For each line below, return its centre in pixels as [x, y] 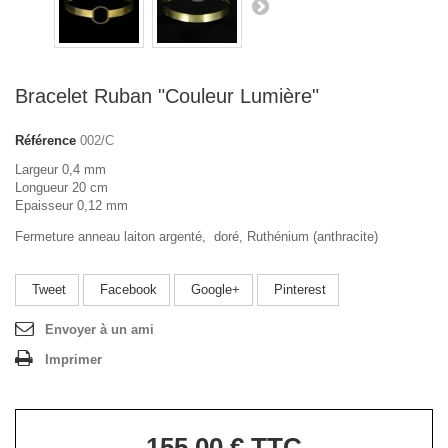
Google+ [213, 289]
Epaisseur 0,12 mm [71, 205]
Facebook [126, 289]
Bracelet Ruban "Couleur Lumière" [167, 96]
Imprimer [73, 359]
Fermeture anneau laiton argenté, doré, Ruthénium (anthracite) [196, 236]
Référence [45, 140]
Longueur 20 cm [61, 187]
